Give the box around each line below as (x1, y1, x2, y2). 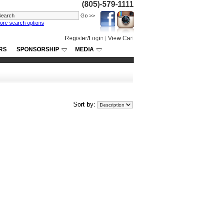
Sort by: (73, 101, 97, 108)
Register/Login (65, 35, 104, 42)
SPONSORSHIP (16, 46, 59, 53)
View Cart (108, 35, 134, 42)
